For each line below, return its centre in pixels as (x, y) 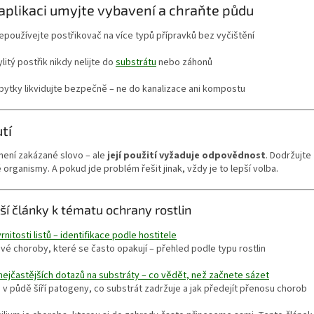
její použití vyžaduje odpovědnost (186, 156)
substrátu (136, 62)
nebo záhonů (184, 62)
